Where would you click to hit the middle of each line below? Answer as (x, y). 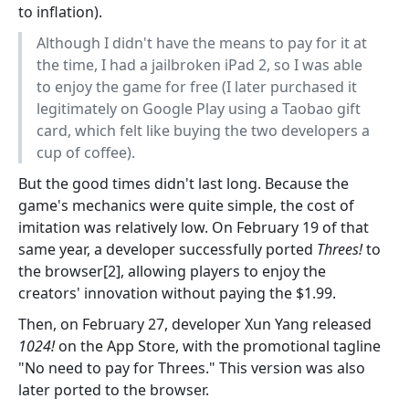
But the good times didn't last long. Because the (184, 184)
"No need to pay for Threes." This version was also (192, 368)
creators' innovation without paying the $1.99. (177, 294)
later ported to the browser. (114, 390)
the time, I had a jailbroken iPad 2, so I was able (199, 65)
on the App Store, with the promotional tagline (218, 346)
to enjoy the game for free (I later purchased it (197, 87)
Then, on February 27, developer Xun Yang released (195, 325)
